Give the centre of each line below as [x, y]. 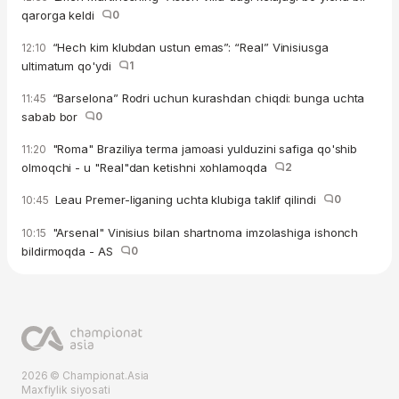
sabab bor [53, 117]
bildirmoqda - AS [71, 252]
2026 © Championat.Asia [85, 376]
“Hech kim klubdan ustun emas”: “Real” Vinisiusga [188, 48]
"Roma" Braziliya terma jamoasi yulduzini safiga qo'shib [203, 149]
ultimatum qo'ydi [70, 66]
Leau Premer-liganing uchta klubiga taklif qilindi [187, 200]
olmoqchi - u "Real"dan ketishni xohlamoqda [148, 168]
